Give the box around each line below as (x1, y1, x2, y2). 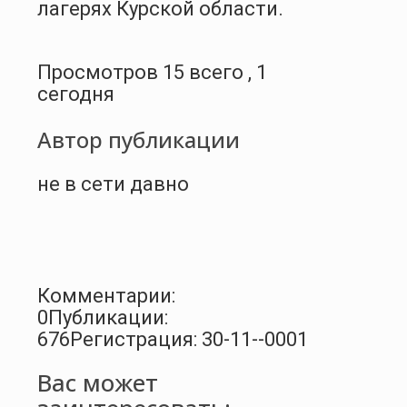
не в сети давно (37, 172, 189, 195)
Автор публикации (37, 124, 240, 154)
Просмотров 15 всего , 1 (37, 60, 267, 84)
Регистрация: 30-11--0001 (70, 327, 308, 351)
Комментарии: (37, 283, 175, 307)
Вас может (37, 366, 158, 400)
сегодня (37, 82, 114, 105)
